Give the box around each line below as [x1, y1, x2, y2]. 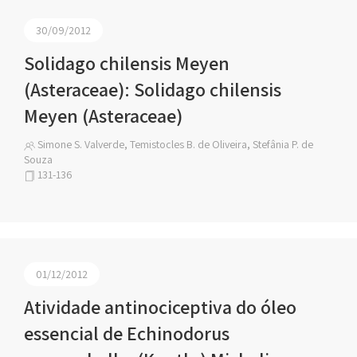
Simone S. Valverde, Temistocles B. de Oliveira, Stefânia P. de [35, 137, 313, 151]
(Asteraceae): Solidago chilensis [24, 76, 281, 102]
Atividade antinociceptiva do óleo [24, 294, 296, 320]
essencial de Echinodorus [24, 320, 229, 346]
